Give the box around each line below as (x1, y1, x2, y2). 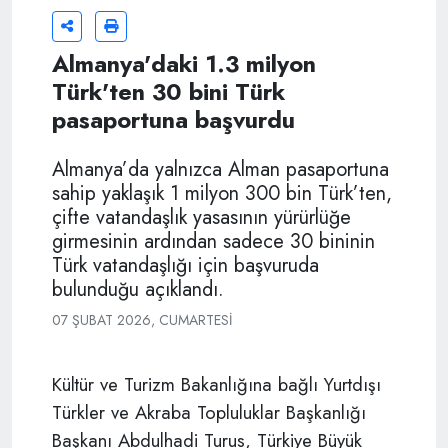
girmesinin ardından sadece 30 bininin (52, 226, 375, 256)
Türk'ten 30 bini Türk (52, 74, 285, 109)
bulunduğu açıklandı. (52, 274, 224, 304)
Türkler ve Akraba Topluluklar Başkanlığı (52, 398, 366, 426)
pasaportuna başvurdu (52, 102, 295, 137)
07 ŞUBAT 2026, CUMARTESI (52, 309, 232, 330)
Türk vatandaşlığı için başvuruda (52, 250, 319, 280)
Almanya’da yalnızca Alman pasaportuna (52, 154, 389, 184)
